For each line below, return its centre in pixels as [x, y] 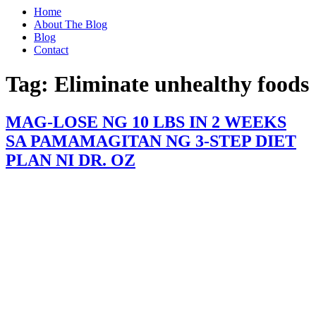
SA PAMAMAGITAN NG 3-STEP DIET [151, 141]
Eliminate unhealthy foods [182, 84]
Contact [51, 50]
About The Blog [71, 24]
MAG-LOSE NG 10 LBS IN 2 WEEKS [146, 122]
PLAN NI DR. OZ [71, 160]
